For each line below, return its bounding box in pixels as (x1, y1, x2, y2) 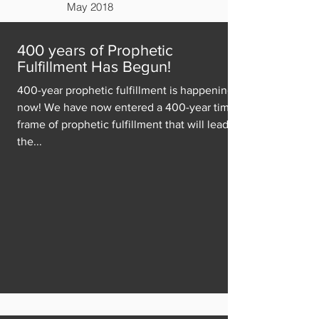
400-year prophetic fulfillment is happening (17, 84, 234, 96)
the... (17, 135, 42, 147)
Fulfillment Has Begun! (17, 58, 171, 75)
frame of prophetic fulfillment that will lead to (17, 118, 241, 130)
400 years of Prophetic (17, 42, 173, 58)
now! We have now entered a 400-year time (17, 101, 236, 113)
